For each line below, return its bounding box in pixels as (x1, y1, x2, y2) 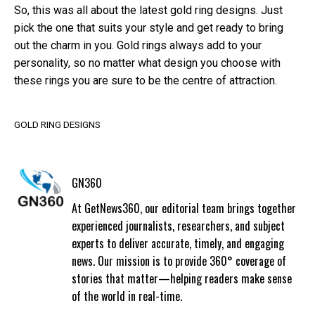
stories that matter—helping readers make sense (71, 270, 292, 288)
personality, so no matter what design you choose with (14, 56, 281, 70)
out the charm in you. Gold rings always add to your (14, 38, 262, 52)
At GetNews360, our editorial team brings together (71, 200, 296, 217)
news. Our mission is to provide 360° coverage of (71, 252, 286, 270)
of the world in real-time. (71, 288, 182, 305)
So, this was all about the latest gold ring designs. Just (14, 3, 283, 17)
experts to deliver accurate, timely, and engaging (71, 235, 284, 252)
